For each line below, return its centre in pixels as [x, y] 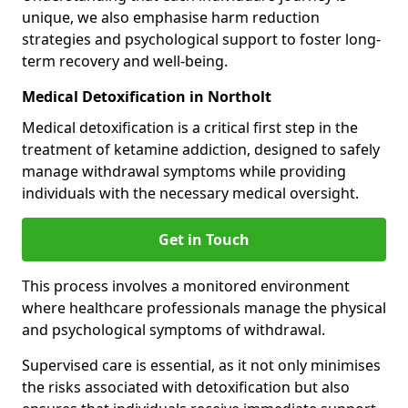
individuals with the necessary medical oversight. [190, 193]
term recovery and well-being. [125, 61]
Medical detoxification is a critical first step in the [190, 127]
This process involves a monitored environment [186, 286]
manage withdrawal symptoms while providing [184, 171]
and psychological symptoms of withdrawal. [173, 330]
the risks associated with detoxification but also [186, 387]
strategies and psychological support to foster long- [201, 39]
